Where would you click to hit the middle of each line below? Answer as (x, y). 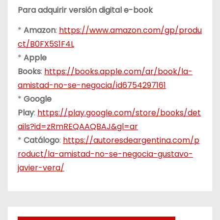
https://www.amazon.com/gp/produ (130, 30)
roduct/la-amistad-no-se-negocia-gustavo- (105, 154)
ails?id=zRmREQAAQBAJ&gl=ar (78, 127)
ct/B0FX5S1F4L (46, 44)
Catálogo (41, 140)
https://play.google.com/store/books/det (119, 113)
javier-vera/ (41, 168)
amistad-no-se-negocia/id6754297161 (92, 85)
